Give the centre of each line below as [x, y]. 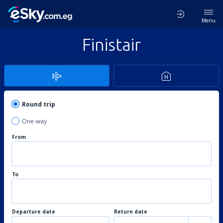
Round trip [39, 104]
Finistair [111, 44]
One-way [34, 121]
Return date [131, 212]
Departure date [34, 212]
